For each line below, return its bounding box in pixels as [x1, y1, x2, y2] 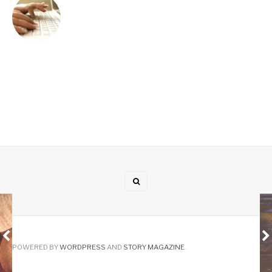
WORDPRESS [59, 242, 106, 251]
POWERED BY [12, 242, 59, 251]
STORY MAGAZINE [123, 242, 185, 251]
